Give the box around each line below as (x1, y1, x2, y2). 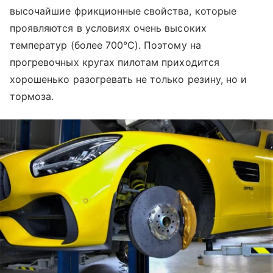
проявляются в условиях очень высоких (10, 21, 207, 34)
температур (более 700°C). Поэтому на (10, 38, 201, 51)
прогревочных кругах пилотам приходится (10, 55, 219, 68)
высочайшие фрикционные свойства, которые (10, 4, 236, 17)
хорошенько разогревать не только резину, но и (10, 73, 247, 85)
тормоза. (10, 90, 54, 102)
